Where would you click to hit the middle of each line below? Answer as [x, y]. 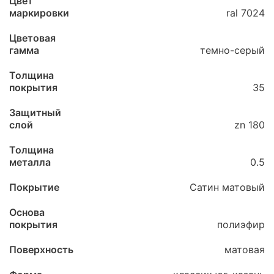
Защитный [35, 112]
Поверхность [41, 249]
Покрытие [34, 187]
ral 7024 [246, 13]
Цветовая [32, 38]
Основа [27, 212]
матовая [245, 249]
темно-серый [232, 50]
